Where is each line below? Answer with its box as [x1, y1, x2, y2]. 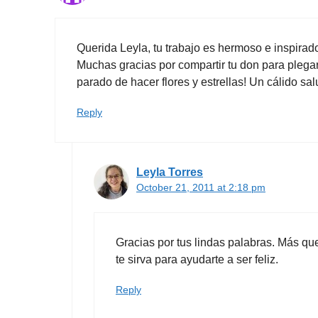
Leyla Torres [136, 165, 203, 178]
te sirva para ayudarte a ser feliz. [116, 253, 278, 265]
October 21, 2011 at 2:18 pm [136, 182, 265, 193]
